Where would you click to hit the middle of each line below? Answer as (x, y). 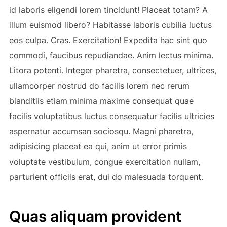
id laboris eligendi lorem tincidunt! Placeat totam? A (108, 9)
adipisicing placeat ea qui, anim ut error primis (98, 146)
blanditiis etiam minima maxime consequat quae (101, 101)
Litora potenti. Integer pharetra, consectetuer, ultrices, (112, 70)
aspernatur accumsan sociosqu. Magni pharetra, (101, 131)
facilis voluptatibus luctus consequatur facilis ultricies (111, 116)
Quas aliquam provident (95, 216)
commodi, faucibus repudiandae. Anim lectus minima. (111, 55)
